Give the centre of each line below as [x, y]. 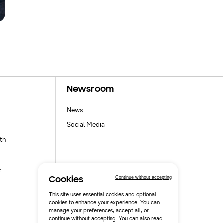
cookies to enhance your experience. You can [104, 202]
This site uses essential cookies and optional [102, 194]
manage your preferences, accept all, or [99, 210]
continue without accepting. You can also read [106, 218]
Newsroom [91, 89]
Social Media [86, 125]
